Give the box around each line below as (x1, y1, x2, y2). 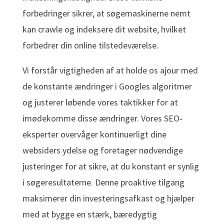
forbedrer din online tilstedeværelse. (22, 39, 158, 51)
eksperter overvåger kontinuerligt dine (22, 128, 166, 140)
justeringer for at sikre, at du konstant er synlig (22, 160, 199, 172)
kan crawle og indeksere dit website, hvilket (22, 23, 186, 35)
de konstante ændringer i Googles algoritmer (22, 80, 192, 92)
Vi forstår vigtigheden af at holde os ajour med (22, 64, 198, 76)
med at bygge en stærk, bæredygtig (22, 208, 157, 220)
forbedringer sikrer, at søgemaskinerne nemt (22, 7, 190, 19)
